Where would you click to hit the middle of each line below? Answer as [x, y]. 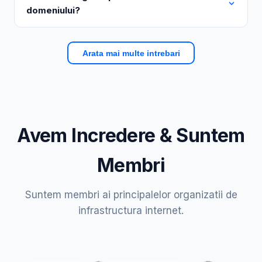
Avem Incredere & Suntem [131, 136]
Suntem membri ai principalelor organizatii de [131, 195]
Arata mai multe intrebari [131, 53]
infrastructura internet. [131, 211]
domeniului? [53, 11]
